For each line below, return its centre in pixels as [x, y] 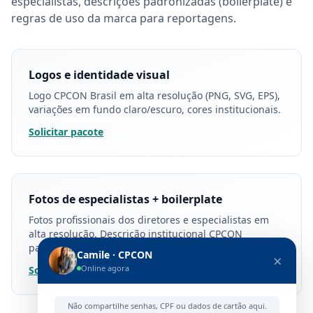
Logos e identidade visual [99, 75]
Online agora [105, 268]
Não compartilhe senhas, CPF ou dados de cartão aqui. [167, 306]
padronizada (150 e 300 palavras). [108, 248]
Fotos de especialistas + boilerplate [125, 199]
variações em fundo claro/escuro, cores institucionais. [155, 109]
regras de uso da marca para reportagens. [124, 18]
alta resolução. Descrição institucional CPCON [136, 234]
